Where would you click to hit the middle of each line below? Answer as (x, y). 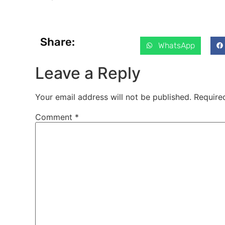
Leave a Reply (88, 73)
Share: (58, 42)
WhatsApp (177, 45)
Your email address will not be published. (113, 97)
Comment (55, 117)
